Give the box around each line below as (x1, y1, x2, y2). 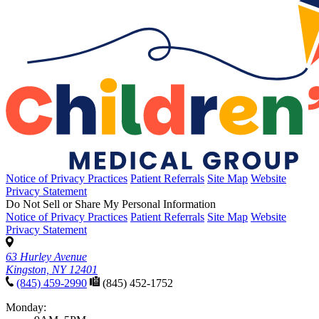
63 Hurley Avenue (6, 250, 87, 263)
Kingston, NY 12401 (6, 263, 98, 276)
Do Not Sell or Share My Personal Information (6, 197, 216, 210)
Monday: (6, 300, 46, 313)
